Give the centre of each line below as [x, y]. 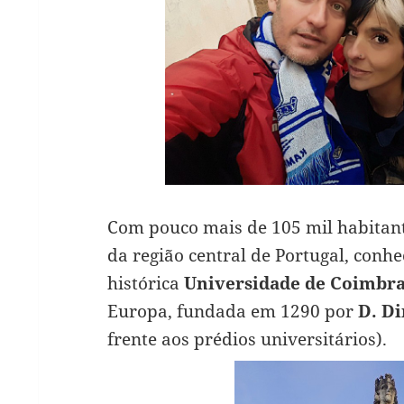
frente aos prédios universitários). [247, 340]
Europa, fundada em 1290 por [232, 312]
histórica [145, 284]
